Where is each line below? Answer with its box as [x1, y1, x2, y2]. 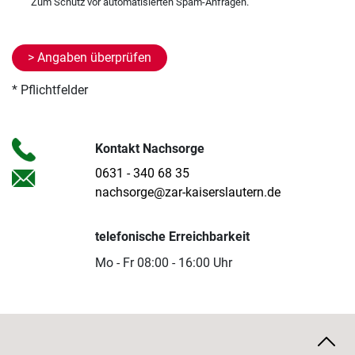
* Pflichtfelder [12, 82, 88, 97]
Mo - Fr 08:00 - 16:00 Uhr [94, 255, 232, 270]
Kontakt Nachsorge [94, 141, 204, 156]
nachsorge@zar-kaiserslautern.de [94, 185, 281, 200]
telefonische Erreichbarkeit [94, 229, 250, 244]
